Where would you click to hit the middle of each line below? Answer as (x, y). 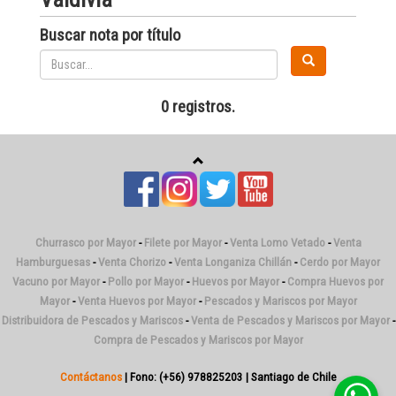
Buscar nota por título (110, 35)
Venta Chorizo (132, 262)
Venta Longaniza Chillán (233, 262)
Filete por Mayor (183, 243)
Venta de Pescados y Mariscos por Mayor (290, 320)
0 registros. (198, 107)
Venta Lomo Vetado (277, 243)
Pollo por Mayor (146, 282)
